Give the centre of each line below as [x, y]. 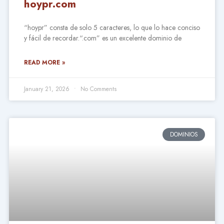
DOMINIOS [184, 135]
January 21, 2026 [47, 89]
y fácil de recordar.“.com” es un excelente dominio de [102, 38]
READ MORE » [44, 62]
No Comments [97, 89]
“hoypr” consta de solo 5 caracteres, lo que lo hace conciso [112, 27]
